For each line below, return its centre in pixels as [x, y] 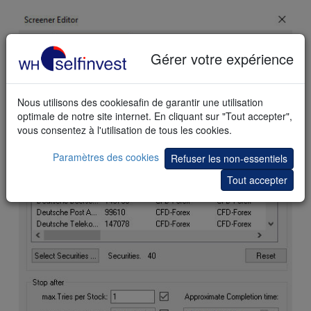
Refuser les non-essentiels [229, 158]
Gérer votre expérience [222, 58]
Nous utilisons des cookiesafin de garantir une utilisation [140, 102]
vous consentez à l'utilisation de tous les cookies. [125, 130]
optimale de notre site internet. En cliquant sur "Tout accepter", [155, 116]
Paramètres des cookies [106, 157]
